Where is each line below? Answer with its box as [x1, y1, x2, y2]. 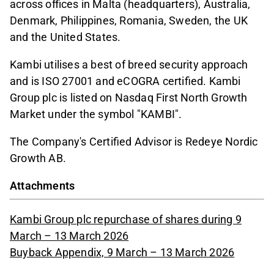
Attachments [10, 179, 75, 192]
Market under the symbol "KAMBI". [10, 107, 182, 120]
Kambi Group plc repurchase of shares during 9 [10, 213, 242, 226]
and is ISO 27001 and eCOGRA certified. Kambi [10, 74, 241, 87]
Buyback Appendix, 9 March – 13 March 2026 [10, 246, 235, 259]
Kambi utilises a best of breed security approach [10, 57, 248, 71]
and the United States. [10, 30, 121, 43]
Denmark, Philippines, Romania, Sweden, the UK [10, 13, 248, 27]
